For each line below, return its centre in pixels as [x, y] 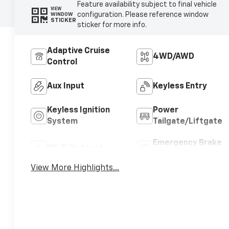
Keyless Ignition [79, 110]
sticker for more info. [112, 25]
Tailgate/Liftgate [187, 121]
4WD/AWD [173, 56]
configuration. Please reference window [143, 15]
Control [62, 62]
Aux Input [66, 86]
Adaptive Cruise [79, 51]
